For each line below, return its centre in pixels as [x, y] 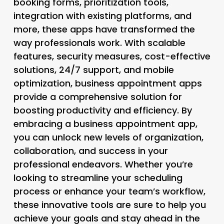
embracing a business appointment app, [105, 123]
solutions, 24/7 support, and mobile [93, 69]
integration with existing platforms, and [102, 15]
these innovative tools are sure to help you [109, 204]
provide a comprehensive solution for [97, 96]
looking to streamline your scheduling [98, 177]
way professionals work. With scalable [99, 42]
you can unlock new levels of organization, [108, 137]
